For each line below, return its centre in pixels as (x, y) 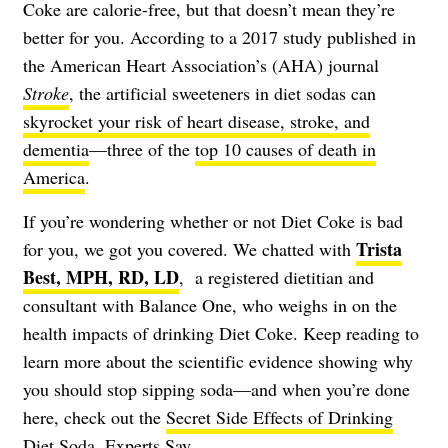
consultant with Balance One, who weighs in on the (210, 304)
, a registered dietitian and (276, 276)
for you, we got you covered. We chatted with (189, 248)
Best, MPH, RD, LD (101, 276)
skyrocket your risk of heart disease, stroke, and (196, 120)
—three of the (142, 148)
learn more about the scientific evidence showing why (218, 360)
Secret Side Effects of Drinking (279, 416)
